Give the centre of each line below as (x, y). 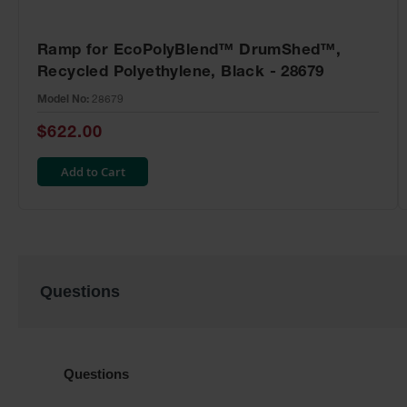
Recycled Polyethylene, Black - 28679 (181, 73)
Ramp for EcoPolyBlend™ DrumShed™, (189, 51)
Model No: (63, 100)
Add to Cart (93, 172)
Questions (80, 292)
